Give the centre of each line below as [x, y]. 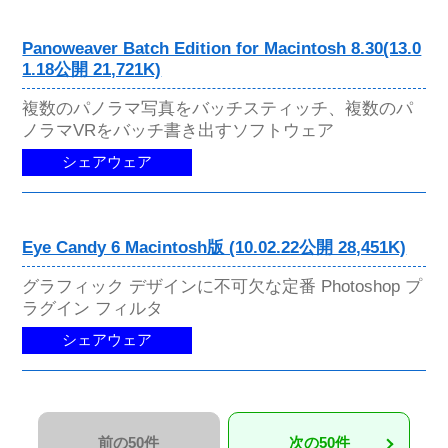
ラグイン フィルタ [93, 308]
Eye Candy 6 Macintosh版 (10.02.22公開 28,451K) [214, 247]
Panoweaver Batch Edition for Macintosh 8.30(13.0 [222, 48]
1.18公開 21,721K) [92, 69]
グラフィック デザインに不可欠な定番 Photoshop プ [222, 286]
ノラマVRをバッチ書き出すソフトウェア [178, 129]
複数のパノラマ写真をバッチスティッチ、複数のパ [218, 107]
